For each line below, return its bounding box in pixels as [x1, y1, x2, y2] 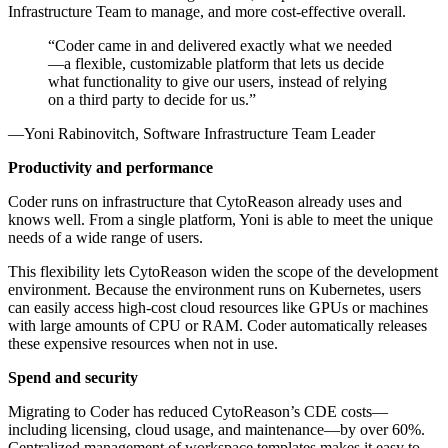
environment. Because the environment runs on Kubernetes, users [8, 281, 421, 299]
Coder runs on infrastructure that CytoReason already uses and [8, 193, 402, 211]
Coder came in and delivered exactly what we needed [55, 37, 392, 55]
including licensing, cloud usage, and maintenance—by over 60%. [8, 421, 425, 439]
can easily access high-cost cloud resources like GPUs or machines [8, 299, 428, 317]
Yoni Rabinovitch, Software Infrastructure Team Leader [24, 125, 375, 143]
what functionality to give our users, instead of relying [48, 73, 387, 91]
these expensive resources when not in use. [8, 335, 278, 353]
